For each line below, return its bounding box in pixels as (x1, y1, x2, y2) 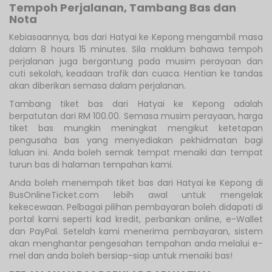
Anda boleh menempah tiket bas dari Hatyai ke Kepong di (9, 176, 263, 189)
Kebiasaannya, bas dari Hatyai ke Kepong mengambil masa (9, 30, 263, 43)
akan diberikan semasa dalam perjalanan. (9, 79, 186, 92)
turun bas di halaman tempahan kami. (9, 158, 173, 171)
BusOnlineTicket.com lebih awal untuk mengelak (9, 188, 263, 201)
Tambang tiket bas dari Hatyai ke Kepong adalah (9, 97, 263, 110)
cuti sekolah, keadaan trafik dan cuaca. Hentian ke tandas (9, 67, 263, 80)
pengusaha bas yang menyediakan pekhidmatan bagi (9, 134, 263, 146)
